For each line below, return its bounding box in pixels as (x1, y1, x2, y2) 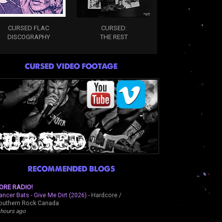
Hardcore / (91, 191, 121, 199)
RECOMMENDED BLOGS (27, 164, 115, 173)
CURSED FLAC (8, 24, 49, 32)
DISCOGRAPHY (7, 33, 50, 41)
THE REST (100, 33, 128, 41)
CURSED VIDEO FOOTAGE (25, 61, 117, 71)
